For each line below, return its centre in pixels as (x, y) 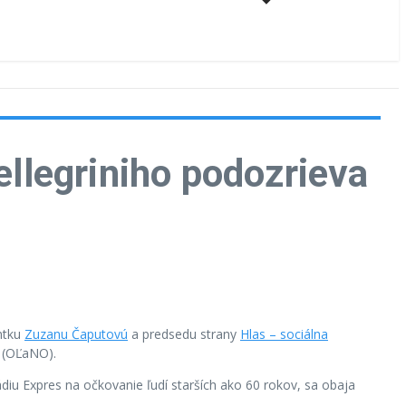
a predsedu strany (184, 333)
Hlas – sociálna (284, 333)
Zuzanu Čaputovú (76, 333)
